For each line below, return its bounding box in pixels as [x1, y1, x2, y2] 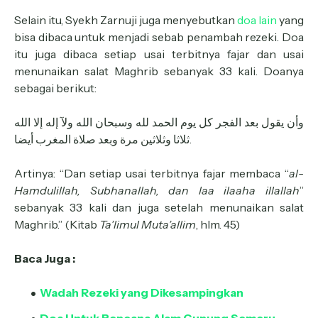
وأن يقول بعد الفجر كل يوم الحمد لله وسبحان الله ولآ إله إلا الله [14, 115, 304, 129]
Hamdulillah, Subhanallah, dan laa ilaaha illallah [14, 183, 300, 197]
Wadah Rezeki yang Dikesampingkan [40, 285, 243, 300]
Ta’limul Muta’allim [99, 217, 196, 231]
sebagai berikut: [14, 81, 97, 95]
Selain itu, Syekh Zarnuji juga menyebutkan [14, 13, 237, 27]
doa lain [237, 13, 277, 27]
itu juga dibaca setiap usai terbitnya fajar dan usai [14, 47, 304, 61]
